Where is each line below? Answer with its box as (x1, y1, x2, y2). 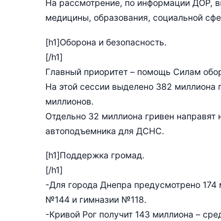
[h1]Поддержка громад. (45, 149, 145, 160)
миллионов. (45, 96, 94, 107)
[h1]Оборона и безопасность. (45, 37, 167, 47)
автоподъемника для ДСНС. (45, 125, 164, 136)
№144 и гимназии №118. (45, 194, 147, 205)
